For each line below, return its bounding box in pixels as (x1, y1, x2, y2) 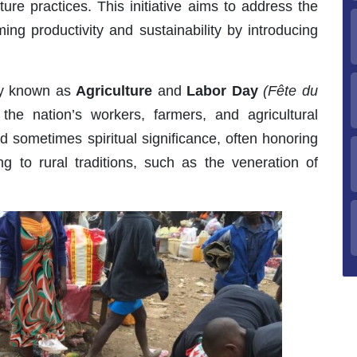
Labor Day (186, 83, 258, 100)
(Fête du (263, 83, 318, 100)
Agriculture (76, 83, 153, 100)
